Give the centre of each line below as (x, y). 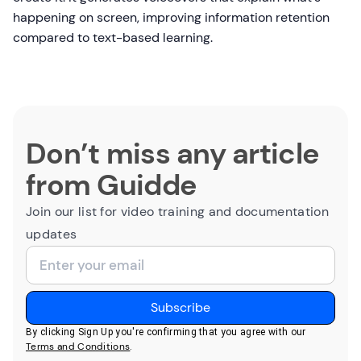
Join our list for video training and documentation (178, 212)
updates (52, 234)
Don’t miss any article (173, 154)
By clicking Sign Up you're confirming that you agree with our (166, 332)
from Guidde (112, 185)
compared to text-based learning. (113, 38)
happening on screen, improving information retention (171, 18)
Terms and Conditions (78, 347)
